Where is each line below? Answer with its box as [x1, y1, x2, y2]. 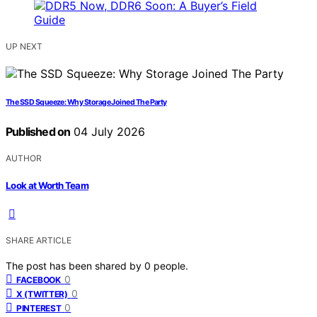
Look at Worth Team [6, 179, 89, 191]
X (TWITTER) [16, 288, 68, 299]
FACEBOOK [16, 274, 61, 285]
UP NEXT [6, 41, 42, 52]
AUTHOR [6, 153, 42, 164]
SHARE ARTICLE [6, 234, 71, 246]
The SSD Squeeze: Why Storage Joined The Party [6, 98, 167, 108]
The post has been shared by [6, 259, 144, 272]
